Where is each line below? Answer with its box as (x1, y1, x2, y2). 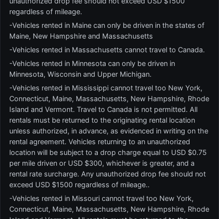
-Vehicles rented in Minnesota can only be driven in (9, 59, 175, 67)
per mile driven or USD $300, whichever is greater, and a (9, 159, 195, 167)
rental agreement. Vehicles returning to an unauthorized (9, 137, 190, 146)
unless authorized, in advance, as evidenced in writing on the (9, 127, 208, 135)
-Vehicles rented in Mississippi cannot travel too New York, (9, 84, 202, 92)
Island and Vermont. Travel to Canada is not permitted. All (9, 105, 197, 113)
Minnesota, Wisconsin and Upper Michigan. (9, 70, 152, 78)
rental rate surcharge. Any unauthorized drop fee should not (9, 170, 206, 178)
